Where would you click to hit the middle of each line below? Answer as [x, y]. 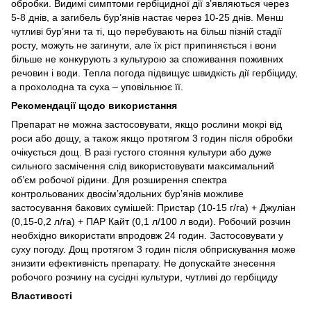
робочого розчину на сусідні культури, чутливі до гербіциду [144, 277]
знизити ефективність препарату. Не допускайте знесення [143, 263]
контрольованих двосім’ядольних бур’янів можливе [127, 193]
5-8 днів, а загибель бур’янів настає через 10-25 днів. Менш [147, 17]
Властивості [43, 295]
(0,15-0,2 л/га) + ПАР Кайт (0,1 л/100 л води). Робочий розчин [151, 221]
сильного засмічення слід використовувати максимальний [143, 166]
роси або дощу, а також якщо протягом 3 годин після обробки [152, 138]
